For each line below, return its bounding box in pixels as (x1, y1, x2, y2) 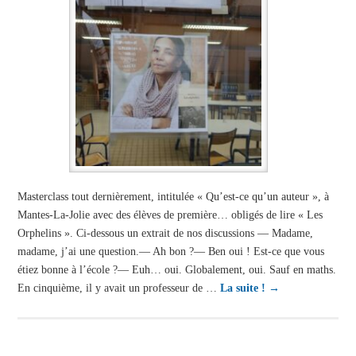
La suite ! (219, 281, 269, 295)
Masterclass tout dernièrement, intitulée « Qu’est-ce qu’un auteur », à (17, 190, 329, 203)
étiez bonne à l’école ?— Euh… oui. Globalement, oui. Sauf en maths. (17, 263, 336, 277)
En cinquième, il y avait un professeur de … (17, 281, 220, 295)
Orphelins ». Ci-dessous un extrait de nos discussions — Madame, (17, 226, 313, 240)
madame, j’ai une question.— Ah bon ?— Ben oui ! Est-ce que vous (17, 245, 324, 258)
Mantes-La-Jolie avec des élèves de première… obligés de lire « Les (17, 208, 323, 222)
